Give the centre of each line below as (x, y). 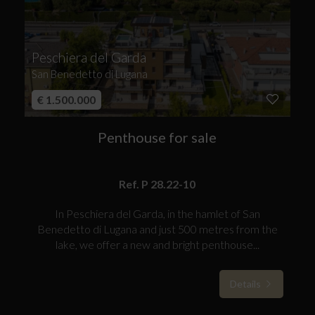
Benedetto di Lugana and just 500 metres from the (157, 229)
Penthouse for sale (157, 137)
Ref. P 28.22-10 (157, 184)
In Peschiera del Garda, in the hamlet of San (157, 213)
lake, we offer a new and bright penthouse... (157, 244)
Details (246, 284)
